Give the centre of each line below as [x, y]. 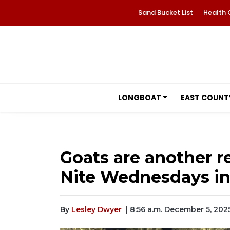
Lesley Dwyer [97, 209]
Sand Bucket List [165, 13]
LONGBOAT [139, 98]
